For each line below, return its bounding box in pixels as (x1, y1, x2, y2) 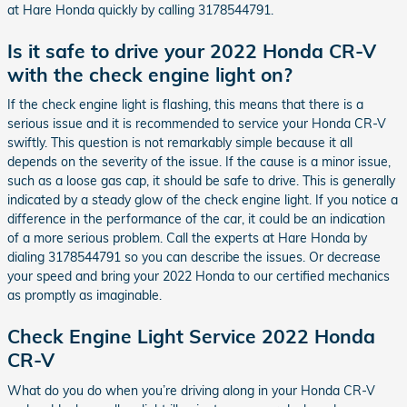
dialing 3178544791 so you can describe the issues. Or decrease (7, 249, 381, 265)
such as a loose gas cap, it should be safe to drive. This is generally (7, 173, 395, 189)
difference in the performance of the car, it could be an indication (7, 211, 385, 227)
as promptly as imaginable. (7, 287, 162, 303)
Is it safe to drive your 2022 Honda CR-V (7, 38, 376, 63)
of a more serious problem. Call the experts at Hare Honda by (7, 230, 367, 246)
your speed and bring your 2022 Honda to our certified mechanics (7, 268, 390, 284)
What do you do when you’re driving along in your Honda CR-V (7, 382, 375, 399)
